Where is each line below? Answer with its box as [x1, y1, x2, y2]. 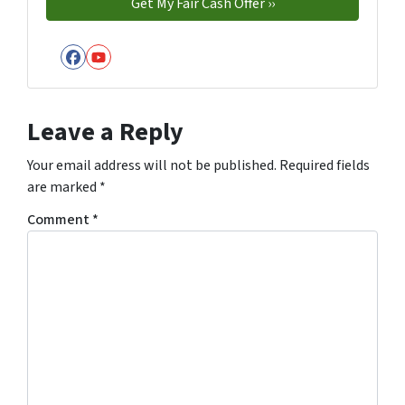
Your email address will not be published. [27, 155, 277, 176]
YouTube [97, 56, 187, 93]
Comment [27, 210, 92, 231]
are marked [27, 177, 99, 198]
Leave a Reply [27, 114, 184, 151]
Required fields [279, 155, 370, 176]
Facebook [71, 56, 173, 93]
